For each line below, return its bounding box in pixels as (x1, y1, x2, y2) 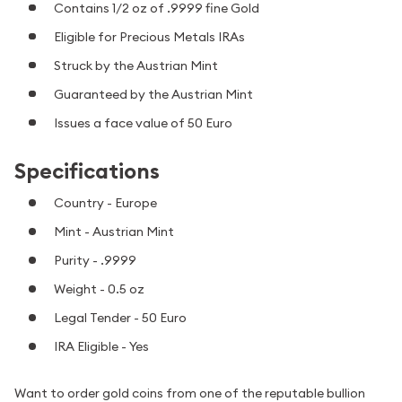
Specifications (14, 156, 160, 185)
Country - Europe (54, 195, 157, 212)
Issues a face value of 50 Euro (54, 114, 232, 131)
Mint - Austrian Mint (54, 223, 174, 240)
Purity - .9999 (54, 252, 136, 269)
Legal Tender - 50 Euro (54, 310, 187, 327)
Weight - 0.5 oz (54, 281, 144, 298)
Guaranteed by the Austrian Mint (54, 85, 253, 102)
